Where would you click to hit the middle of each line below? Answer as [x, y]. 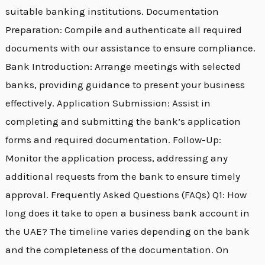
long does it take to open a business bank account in [128, 213]
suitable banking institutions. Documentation [112, 12]
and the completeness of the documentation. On [117, 250]
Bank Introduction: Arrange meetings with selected [123, 67]
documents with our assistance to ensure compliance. [131, 48]
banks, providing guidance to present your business [125, 85]
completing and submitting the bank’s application [123, 122]
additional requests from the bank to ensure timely [123, 177]
